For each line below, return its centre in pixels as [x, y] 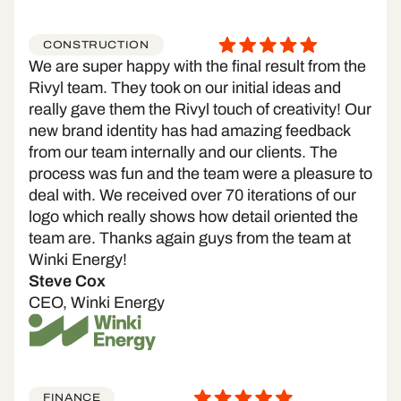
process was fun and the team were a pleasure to [200, 174]
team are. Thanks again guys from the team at [190, 239]
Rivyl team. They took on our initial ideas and [185, 88]
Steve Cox [67, 282]
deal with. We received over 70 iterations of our [192, 196]
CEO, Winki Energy [97, 303]
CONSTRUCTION [96, 45]
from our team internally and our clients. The [183, 153]
